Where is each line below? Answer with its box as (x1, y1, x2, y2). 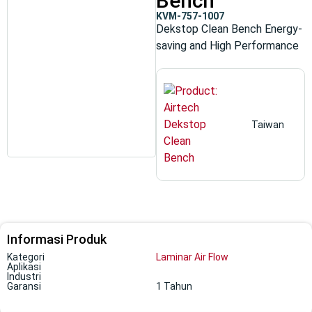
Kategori (7, 251, 45, 263)
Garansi (7, 281, 41, 292)
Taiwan (251, 119, 284, 130)
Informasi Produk (7, 232, 107, 247)
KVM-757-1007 (156, 10, 224, 22)
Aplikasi (7, 261, 41, 272)
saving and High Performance (156, 39, 299, 52)
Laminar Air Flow (156, 251, 228, 263)
